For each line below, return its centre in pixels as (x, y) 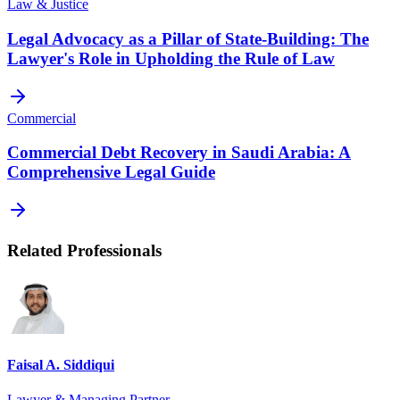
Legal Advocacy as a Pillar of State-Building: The (188, 38)
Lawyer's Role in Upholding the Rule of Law (171, 58)
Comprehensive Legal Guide (111, 172)
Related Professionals (84, 250)
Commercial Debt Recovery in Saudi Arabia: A (179, 153)
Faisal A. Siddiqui (61, 364)
